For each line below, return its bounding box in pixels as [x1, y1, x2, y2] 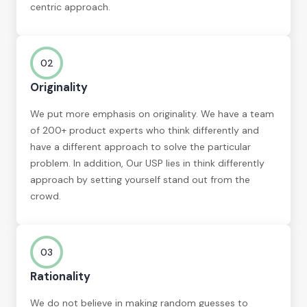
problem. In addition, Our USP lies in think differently [30, 156, 265, 169]
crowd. [30, 189, 61, 202]
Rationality [30, 269, 90, 284]
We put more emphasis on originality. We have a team [30, 107, 274, 120]
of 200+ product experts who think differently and [30, 123, 259, 136]
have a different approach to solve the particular [30, 140, 251, 153]
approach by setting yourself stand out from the [30, 173, 250, 186]
